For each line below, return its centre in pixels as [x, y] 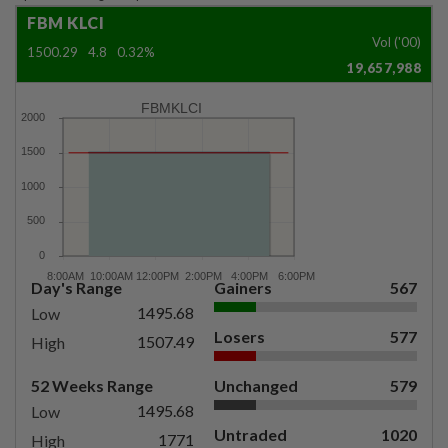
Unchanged [255, 385]
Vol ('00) [396, 41]
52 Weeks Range [92, 385]
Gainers [242, 287]
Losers [239, 336]
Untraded [250, 434]
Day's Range [76, 287]
